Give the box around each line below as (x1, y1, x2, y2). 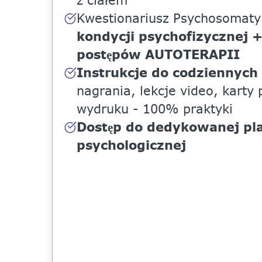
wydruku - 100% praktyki (76, 100, 233, 118)
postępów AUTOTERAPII (76, 45, 240, 63)
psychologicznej (76, 136, 186, 154)
